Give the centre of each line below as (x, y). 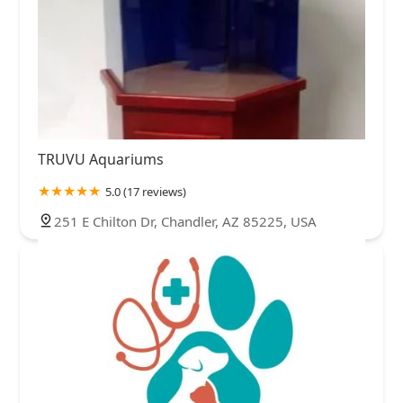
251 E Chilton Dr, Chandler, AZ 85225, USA (185, 222)
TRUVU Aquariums (101, 160)
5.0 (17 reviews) (146, 192)
